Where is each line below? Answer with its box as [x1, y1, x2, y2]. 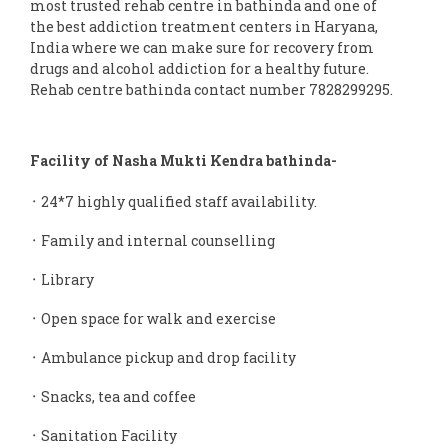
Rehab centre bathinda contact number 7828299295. [30, 79, 393, 99]
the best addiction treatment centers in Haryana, [30, 16, 378, 36]
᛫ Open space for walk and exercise [30, 308, 276, 328]
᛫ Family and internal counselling [30, 230, 275, 250]
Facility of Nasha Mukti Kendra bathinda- [30, 150, 337, 170]
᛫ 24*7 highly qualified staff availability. [30, 191, 317, 211]
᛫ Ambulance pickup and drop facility [30, 347, 296, 367]
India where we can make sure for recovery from [30, 37, 374, 57]
